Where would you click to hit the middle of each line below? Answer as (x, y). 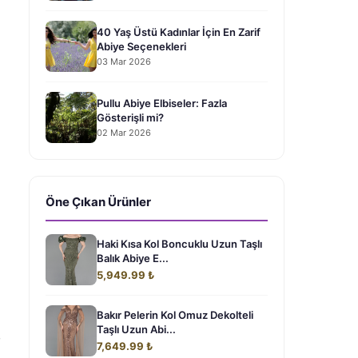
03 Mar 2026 (124, 61)
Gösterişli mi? (130, 117)
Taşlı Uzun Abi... (136, 329)
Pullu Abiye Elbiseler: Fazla (162, 103)
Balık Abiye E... (133, 258)
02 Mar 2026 (124, 132)
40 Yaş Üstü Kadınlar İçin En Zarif (179, 32)
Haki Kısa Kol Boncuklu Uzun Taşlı (179, 244)
